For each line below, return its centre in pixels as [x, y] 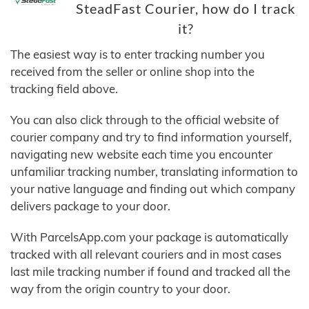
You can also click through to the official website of [145, 120]
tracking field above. [64, 89]
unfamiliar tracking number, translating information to [154, 172]
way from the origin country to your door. [120, 289]
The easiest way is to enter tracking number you [138, 54]
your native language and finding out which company [153, 189]
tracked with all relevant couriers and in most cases [146, 255]
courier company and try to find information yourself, [151, 137]
